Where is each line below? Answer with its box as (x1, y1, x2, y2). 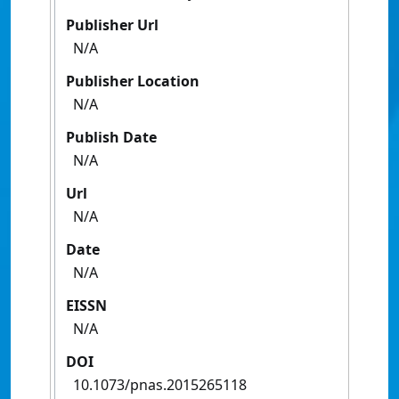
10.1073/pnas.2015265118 (73, 375, 247, 395)
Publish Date (66, 127, 157, 148)
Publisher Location (66, 71, 199, 92)
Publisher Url (66, 15, 159, 36)
